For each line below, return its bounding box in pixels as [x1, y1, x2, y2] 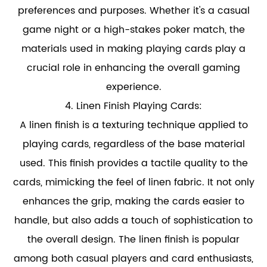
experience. [105, 79, 162, 95]
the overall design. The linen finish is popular [27, 232, 240, 247]
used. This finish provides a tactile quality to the [19, 156, 248, 171]
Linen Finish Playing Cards [76, 98, 199, 114]
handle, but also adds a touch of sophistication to [14, 213, 253, 228]
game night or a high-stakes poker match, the [22, 22, 245, 38]
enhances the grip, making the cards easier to [23, 194, 244, 209]
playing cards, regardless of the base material [22, 136, 245, 152]
